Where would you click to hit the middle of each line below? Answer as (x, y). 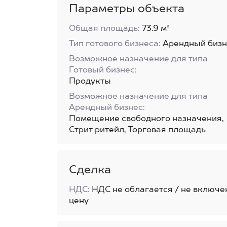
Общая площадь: (104, 29)
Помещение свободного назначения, (146, 119)
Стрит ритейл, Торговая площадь (137, 130)
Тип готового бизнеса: (115, 44)
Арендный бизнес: (107, 108)
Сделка (90, 170)
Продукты (90, 82)
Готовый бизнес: (103, 70)
